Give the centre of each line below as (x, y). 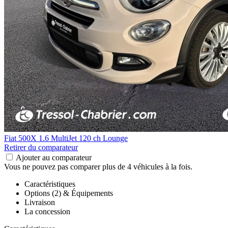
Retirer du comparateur (41, 147)
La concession (47, 211)
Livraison (40, 202)
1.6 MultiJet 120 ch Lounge (83, 138)
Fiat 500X (21, 138)
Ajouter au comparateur (53, 157)
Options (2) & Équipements (69, 193)
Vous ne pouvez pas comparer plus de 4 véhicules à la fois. (98, 166)
